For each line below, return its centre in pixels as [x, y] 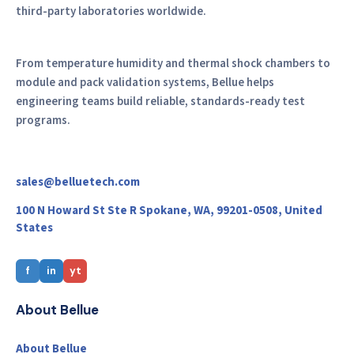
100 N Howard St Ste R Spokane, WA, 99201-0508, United [169, 210]
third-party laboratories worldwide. [111, 12]
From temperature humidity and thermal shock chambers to [173, 64]
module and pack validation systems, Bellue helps [145, 83]
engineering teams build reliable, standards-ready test [160, 102]
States [34, 228]
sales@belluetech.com [78, 182]
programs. [43, 121]
